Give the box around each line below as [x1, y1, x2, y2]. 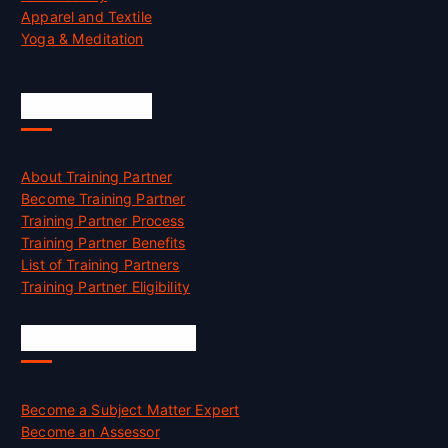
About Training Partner [21, 168, 173, 186]
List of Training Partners [21, 256, 180, 274]
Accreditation [21, 93, 152, 118]
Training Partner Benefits [21, 234, 186, 252]
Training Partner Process [21, 212, 185, 230]
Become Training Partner [21, 190, 186, 208]
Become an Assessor [21, 422, 160, 440]
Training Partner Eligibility [21, 278, 191, 296]
